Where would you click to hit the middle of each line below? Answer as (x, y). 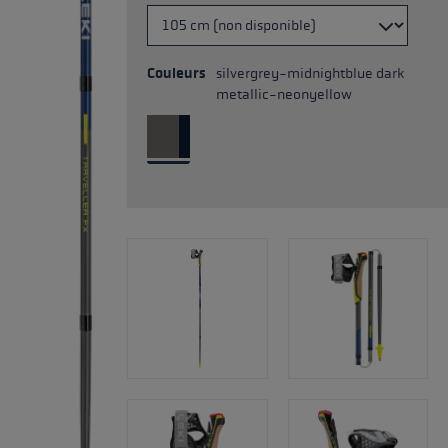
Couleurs (176, 73)
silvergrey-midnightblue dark (310, 73)
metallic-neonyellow (284, 94)
